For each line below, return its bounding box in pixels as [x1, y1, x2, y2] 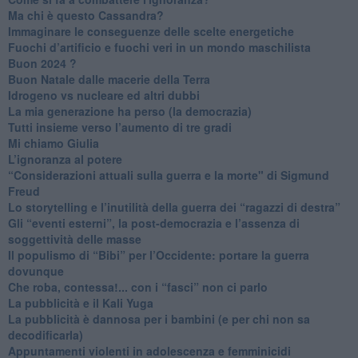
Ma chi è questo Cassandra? [7, 6, 164, 23]
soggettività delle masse [7, 230, 141, 247]
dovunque [7, 262, 64, 279]
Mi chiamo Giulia [7, 134, 99, 151]
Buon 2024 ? [7, 54, 77, 71]
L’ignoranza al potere [7, 150, 122, 167]
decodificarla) [7, 326, 83, 343]
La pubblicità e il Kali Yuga [7, 294, 153, 311]
